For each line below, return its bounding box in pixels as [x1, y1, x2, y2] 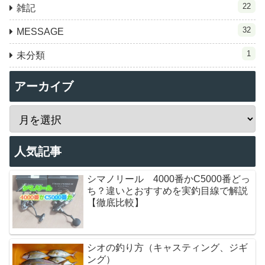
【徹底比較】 [87, 197, 144, 208]
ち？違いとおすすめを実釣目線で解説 [87, 185, 248, 196]
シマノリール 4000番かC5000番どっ [87, 173, 251, 184]
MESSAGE [17, 26, 64, 37]
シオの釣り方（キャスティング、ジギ [87, 242, 248, 253]
